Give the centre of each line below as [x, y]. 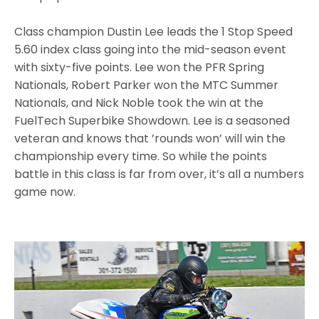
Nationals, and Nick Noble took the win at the [139, 103]
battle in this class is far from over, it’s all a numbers [159, 174]
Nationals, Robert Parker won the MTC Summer [147, 85]
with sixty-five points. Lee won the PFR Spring [140, 67]
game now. [45, 192]
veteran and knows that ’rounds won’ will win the [150, 138]
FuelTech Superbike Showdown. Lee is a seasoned [152, 120]
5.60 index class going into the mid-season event [151, 49]
